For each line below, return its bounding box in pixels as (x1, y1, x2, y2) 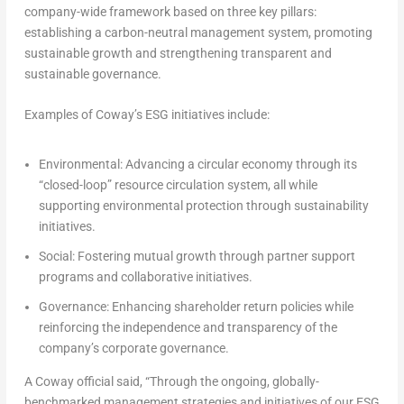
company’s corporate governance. (38, 340, 229, 355)
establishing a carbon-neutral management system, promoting (23, 24, 372, 40)
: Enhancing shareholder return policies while (106, 298, 353, 314)
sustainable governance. (23, 66, 161, 81)
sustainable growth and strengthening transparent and (23, 45, 332, 60)
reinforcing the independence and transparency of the (38, 319, 337, 335)
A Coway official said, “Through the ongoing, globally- (23, 373, 319, 389)
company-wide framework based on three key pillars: (23, 4, 317, 19)
